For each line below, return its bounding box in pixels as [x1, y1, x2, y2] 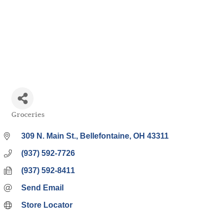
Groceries [11, 110, 44, 119]
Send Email [21, 184, 64, 192]
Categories [11, 117, 43, 125]
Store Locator [21, 201, 73, 209]
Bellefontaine [80, 132, 129, 140]
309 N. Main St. [21, 132, 76, 140]
